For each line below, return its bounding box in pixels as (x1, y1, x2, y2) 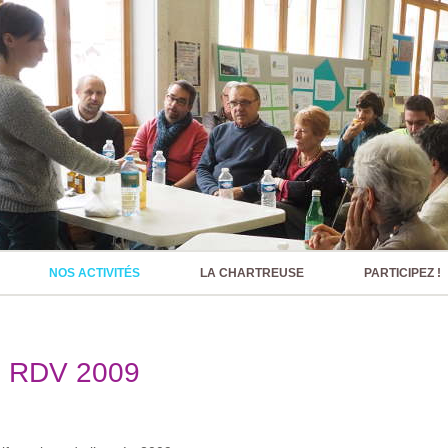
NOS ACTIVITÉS (49, 266, 141, 280)
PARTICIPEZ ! (364, 266, 442, 280)
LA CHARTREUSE (200, 266, 305, 280)
